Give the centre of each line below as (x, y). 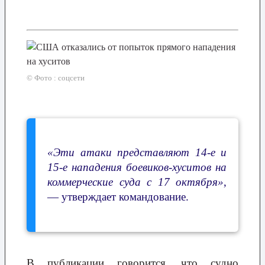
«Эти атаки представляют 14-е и (137, 152)
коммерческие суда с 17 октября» (135, 182)
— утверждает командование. (118, 196)
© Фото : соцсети (56, 77)
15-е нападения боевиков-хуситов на (137, 167)
